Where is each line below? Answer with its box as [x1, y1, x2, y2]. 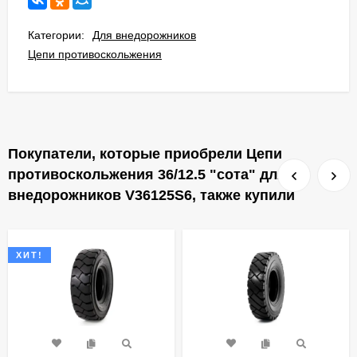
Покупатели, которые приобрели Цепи [8, 145, 282, 162]
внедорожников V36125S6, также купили [8, 186, 295, 203]
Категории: [28, 28, 84, 41]
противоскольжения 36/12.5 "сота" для [8, 166, 286, 182]
